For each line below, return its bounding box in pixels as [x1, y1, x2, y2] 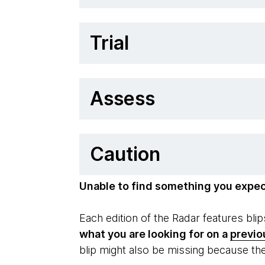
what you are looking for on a [79, 228, 231, 240]
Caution [90, 143, 161, 166]
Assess [90, 87, 156, 110]
